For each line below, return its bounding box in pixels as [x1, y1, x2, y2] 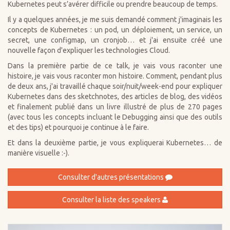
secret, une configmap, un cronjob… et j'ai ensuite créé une [8, 36, 222, 45]
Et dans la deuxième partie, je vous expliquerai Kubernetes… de [8, 139, 222, 147]
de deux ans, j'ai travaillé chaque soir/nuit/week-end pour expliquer [8, 82, 222, 91]
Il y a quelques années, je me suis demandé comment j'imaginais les [8, 15, 222, 24]
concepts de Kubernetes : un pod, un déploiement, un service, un [8, 26, 222, 34]
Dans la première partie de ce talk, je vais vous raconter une [8, 62, 222, 70]
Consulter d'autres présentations [57, 173, 165, 182]
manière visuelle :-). [8, 149, 69, 158]
